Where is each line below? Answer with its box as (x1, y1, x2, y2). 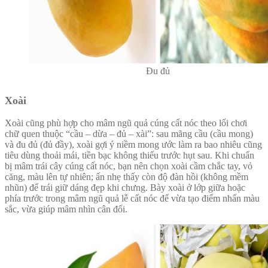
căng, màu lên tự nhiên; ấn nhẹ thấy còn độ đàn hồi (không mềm (5, 172, 248, 182)
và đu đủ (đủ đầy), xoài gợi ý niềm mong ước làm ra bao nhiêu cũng (5, 139, 262, 150)
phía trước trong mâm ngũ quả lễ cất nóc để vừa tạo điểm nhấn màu (5, 193, 260, 204)
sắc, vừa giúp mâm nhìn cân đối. (5, 204, 127, 215)
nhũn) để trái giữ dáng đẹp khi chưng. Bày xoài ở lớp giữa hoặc (5, 182, 245, 193)
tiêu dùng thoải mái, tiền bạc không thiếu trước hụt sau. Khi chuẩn (5, 150, 254, 161)
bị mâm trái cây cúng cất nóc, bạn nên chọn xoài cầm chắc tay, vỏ (5, 161, 252, 172)
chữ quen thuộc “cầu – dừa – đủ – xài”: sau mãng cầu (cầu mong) (5, 129, 253, 139)
